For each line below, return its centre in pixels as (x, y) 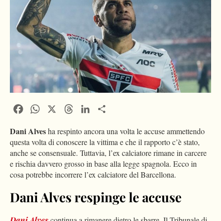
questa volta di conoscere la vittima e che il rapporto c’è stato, (105, 142)
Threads (89, 108)
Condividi (126, 108)
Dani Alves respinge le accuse (96, 197)
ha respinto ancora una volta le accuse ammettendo (125, 131)
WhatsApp (59, 108)
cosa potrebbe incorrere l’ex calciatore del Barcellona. (93, 175)
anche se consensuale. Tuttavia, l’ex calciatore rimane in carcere (108, 153)
